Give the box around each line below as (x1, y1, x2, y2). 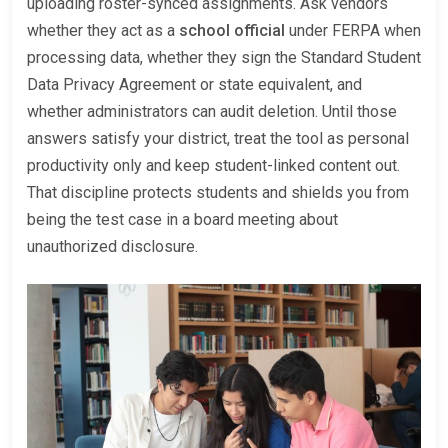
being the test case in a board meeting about (27, 209, 338, 229)
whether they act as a (27, 20, 179, 40)
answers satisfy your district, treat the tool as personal (27, 128, 409, 148)
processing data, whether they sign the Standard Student (27, 47, 421, 67)
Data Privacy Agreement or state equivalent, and (27, 74, 362, 94)
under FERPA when (285, 20, 421, 40)
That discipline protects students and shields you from (27, 182, 409, 202)
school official (179, 20, 285, 40)
